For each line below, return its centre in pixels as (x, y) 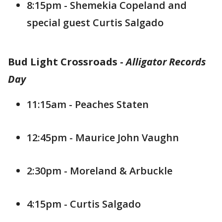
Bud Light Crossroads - (67, 62)
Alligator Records (166, 62)
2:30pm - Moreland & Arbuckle (100, 171)
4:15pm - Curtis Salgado (84, 204)
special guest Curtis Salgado (95, 23)
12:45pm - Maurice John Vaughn (103, 138)
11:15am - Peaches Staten (88, 104)
